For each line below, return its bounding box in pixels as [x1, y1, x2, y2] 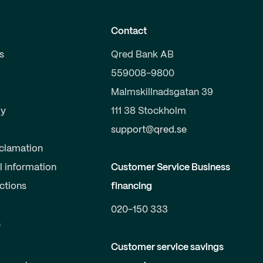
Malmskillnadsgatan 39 [110, 88, 213, 97]
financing [110, 182, 152, 191]
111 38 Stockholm [110, 107, 186, 116]
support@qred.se [110, 126, 187, 134]
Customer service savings [110, 243, 224, 252]
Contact [110, 27, 147, 36]
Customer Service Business [110, 163, 230, 172]
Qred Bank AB [110, 50, 174, 59]
